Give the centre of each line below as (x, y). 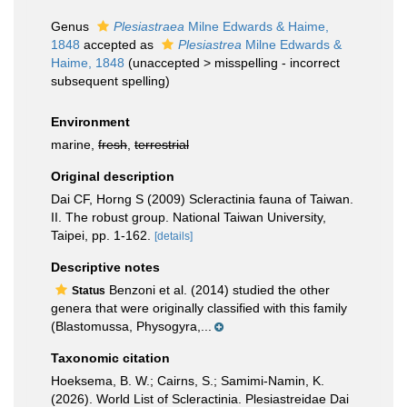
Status (89, 291)
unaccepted (166, 63)
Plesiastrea (210, 45)
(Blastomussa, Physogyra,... (131, 326)
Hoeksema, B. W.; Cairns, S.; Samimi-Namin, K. (188, 381)
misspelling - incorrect (277, 63)
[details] (174, 236)
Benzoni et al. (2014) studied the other (218, 290)
